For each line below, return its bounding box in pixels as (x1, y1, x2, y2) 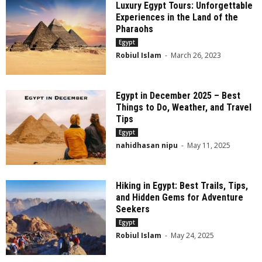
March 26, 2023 (171, 50, 222, 61)
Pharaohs (116, 23, 154, 35)
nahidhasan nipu (116, 140, 178, 151)
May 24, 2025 (171, 230, 215, 241)
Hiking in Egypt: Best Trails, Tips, (116, 180, 249, 192)
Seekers (116, 204, 150, 215)
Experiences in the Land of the (116, 12, 239, 23)
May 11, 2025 (187, 140, 231, 151)
